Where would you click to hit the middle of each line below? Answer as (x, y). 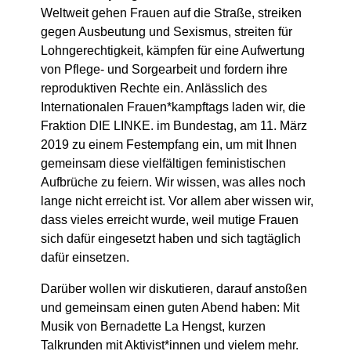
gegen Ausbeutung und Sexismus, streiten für (166, 32)
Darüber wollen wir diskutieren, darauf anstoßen (174, 289)
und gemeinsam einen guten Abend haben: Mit (170, 308)
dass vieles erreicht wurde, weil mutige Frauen (170, 220)
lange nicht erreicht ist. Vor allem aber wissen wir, (177, 201)
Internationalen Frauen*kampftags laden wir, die (173, 107)
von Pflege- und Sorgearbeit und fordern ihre (164, 70)
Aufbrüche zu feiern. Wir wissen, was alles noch (173, 183)
